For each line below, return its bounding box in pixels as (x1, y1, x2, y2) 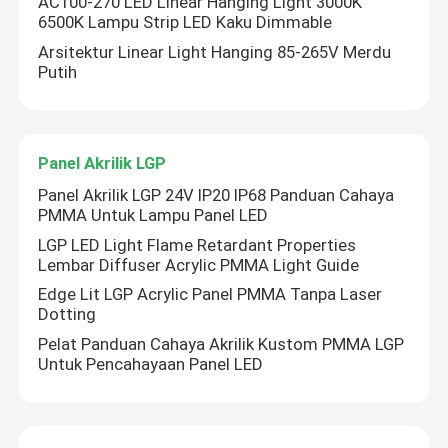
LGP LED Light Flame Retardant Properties (38, 234, 357, 255)
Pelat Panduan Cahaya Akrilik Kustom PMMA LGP (38, 333, 405, 354)
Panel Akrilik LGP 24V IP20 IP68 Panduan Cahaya (38, 185, 395, 206)
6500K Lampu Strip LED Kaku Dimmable (38, 12, 333, 33)
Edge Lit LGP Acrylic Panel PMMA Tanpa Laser (38, 284, 383, 305)
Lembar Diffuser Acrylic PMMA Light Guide (38, 254, 360, 275)
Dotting (38, 304, 97, 325)
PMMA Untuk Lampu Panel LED (38, 205, 269, 226)
